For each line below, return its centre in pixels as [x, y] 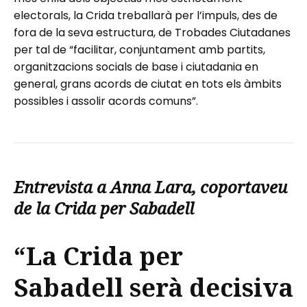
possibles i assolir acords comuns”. [106, 101]
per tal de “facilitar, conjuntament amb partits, [139, 49]
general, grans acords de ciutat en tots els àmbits [148, 84]
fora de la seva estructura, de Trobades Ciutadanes [152, 32]
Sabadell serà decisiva [153, 287]
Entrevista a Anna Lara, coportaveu [150, 186]
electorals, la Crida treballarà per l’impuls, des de [146, 15]
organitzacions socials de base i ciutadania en [136, 66]
